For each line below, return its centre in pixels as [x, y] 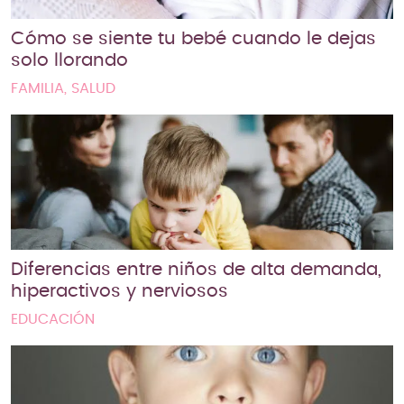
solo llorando [69, 60]
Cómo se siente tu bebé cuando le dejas [193, 38]
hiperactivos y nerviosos [119, 291]
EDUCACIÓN [53, 319]
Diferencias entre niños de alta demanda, [196, 269]
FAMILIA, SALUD [63, 88]
